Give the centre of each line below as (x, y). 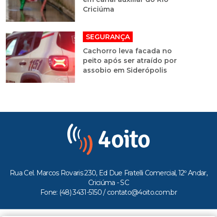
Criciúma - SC (108, 182)
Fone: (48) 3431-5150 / (74, 192)
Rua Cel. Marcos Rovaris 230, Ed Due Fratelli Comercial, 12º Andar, (108, 173)
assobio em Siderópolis (125, 70)
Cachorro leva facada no (127, 51)
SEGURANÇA (108, 37)
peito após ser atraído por (130, 60)
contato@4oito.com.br (142, 192)
